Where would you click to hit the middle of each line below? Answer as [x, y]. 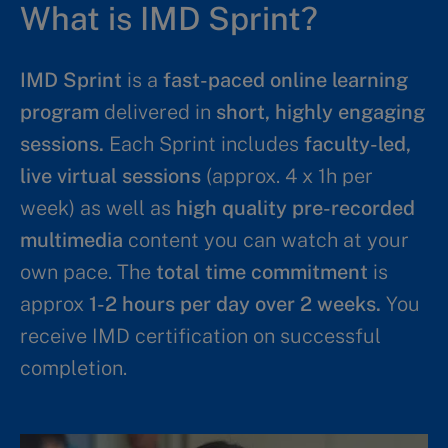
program [59, 111]
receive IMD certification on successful [200, 335]
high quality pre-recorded [295, 207]
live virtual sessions [110, 175]
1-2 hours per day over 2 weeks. [235, 303]
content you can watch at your [266, 239]
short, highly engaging [318, 111]
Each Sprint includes [206, 143]
